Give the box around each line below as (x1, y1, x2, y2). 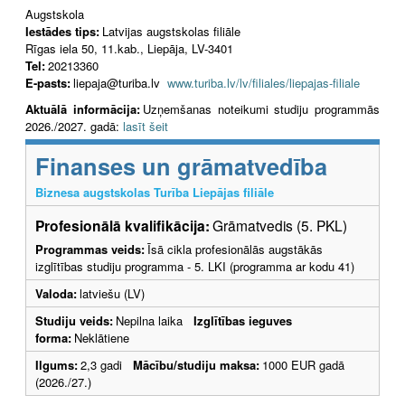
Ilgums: (35, 355, 78, 373)
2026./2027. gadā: (25, 117, 123, 135)
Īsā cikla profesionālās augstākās (147, 240, 323, 258)
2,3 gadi (80, 355, 133, 373)
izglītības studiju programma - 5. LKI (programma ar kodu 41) (35, 257, 354, 275)
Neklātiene (74, 328, 129, 346)
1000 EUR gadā (262, 355, 344, 373)
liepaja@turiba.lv (73, 73, 167, 91)
